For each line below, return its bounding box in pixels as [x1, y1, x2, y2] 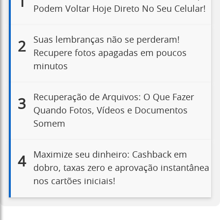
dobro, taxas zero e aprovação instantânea [33, 164, 209, 173]
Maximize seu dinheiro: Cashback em [33, 150, 187, 160]
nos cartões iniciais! [33, 177, 115, 186]
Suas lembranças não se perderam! [33, 35, 180, 45]
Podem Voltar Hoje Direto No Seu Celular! [33, 4, 206, 14]
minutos [33, 62, 68, 71]
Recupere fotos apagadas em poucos [33, 49, 187, 58]
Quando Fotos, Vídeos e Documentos [33, 106, 188, 115]
